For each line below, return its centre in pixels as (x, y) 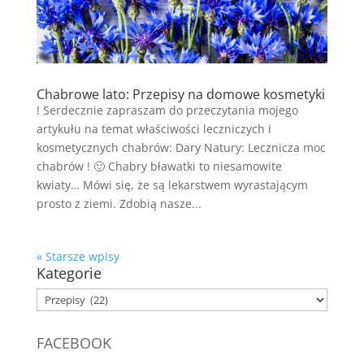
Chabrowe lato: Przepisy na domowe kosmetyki (180, 95)
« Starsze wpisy (78, 257)
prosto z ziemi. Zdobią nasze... (119, 204)
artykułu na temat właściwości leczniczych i (154, 129)
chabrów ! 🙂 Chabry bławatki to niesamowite (159, 167)
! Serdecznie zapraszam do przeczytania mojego (167, 110)
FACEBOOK (74, 343)
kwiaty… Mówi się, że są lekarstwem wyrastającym (172, 185)
